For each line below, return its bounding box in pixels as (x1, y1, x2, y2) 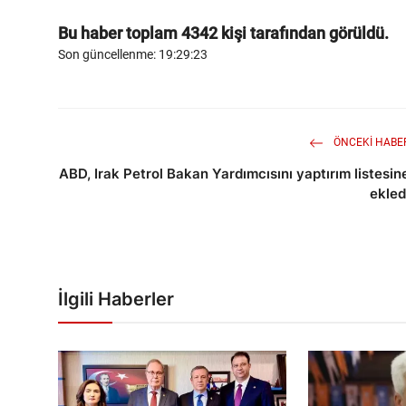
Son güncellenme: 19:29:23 (58, 47, 208, 63)
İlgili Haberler (58, 288, 174, 311)
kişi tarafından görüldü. (217, 24, 389, 43)
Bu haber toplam (58, 24, 181, 43)
